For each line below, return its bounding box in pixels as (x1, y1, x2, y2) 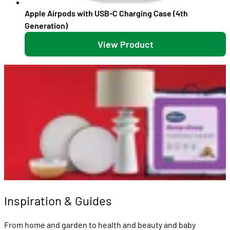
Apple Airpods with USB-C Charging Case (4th (25, 8, 188, 18)
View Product (97, 38, 154, 50)
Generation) (25, 21, 68, 31)
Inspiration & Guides (4, 193, 112, 208)
